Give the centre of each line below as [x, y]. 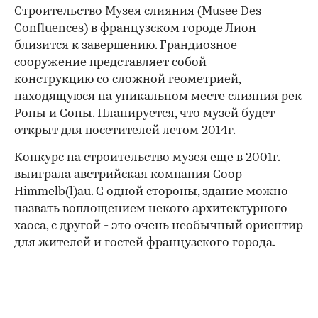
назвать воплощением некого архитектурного [151, 209]
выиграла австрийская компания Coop [128, 175]
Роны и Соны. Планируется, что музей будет [144, 114]
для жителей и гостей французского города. [145, 243]
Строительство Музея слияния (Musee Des [138, 11]
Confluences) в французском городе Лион [135, 28]
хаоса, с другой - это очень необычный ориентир [159, 226]
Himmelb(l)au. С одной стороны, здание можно [151, 192]
